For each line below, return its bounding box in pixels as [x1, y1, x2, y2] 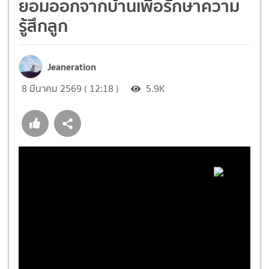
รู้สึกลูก [19, 11, 68, 40]
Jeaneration [47, 58, 96, 74]
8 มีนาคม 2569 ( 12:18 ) [22, 81, 119, 95]
